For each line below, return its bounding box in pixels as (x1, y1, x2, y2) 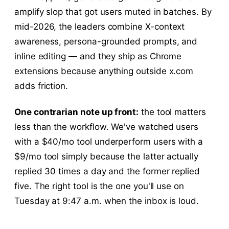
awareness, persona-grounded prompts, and (14, 36, 198, 47)
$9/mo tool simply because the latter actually (14, 151, 198, 162)
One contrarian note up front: (14, 107, 139, 118)
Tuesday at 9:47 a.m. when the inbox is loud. (14, 196, 199, 207)
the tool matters (139, 107, 206, 118)
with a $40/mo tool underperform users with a (14, 136, 203, 147)
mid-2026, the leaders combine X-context (14, 21, 185, 32)
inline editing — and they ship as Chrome (14, 51, 182, 62)
